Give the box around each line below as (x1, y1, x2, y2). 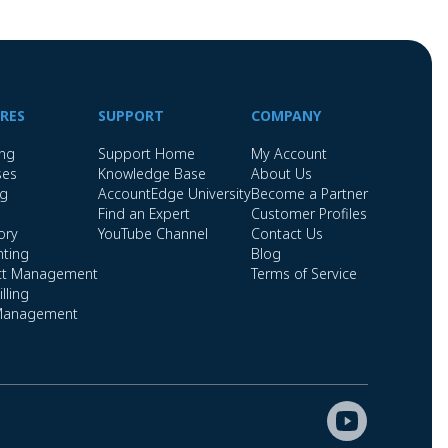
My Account (251, 144, 327, 163)
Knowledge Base (98, 164, 206, 183)
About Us (251, 164, 312, 183)
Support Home (98, 144, 195, 163)
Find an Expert (98, 204, 190, 223)
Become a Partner (251, 184, 368, 203)
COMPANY (251, 106, 321, 125)
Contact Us (251, 224, 323, 243)
